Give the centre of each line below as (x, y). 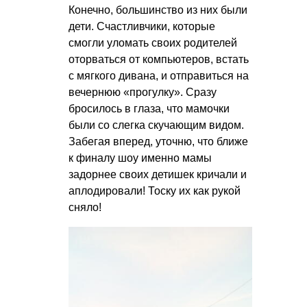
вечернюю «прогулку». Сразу (143, 93)
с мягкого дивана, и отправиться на (159, 76)
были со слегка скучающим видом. (156, 125)
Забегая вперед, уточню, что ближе (158, 142)
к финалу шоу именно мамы (140, 158)
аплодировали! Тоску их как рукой (155, 191)
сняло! (85, 208)
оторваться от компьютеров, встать (159, 60)
